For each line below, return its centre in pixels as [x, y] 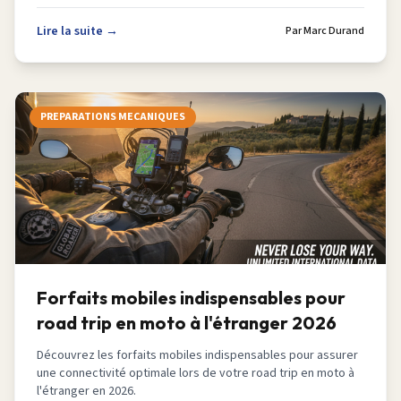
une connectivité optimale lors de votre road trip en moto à [196, 373]
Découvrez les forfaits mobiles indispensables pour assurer [197, 355]
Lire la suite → [77, 31]
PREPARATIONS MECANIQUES [113, 117]
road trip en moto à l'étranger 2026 [187, 323]
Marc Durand [334, 31]
